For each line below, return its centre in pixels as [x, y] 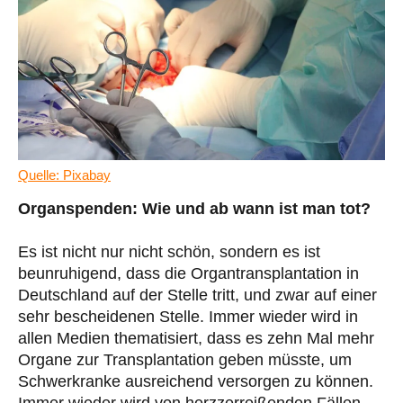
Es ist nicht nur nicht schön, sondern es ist [169, 251]
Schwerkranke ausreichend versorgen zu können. [196, 381]
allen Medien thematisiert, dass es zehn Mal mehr [196, 338]
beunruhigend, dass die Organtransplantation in [188, 273]
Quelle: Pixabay [64, 175]
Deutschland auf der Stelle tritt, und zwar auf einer [197, 295]
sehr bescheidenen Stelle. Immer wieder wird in [188, 316]
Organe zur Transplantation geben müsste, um [185, 359]
